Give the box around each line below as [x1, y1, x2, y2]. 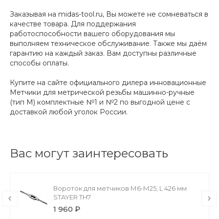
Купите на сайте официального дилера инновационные [10, 78, 206, 88]
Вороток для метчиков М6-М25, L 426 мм [53, 184, 187, 193]
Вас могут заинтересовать [10, 146, 168, 161]
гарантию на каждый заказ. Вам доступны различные [10, 49, 197, 58]
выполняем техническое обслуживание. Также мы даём [10, 39, 207, 48]
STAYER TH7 [53, 193, 91, 201]
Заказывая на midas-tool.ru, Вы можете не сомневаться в [10, 10, 208, 19]
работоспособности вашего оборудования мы [10, 29, 175, 39]
